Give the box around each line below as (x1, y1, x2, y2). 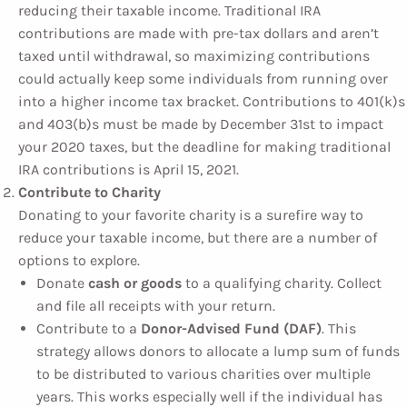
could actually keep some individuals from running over (18, 70, 388, 87)
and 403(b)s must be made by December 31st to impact (18, 115, 383, 133)
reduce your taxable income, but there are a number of (18, 229, 377, 246)
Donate (36, 274, 88, 292)
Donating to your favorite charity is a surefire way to (18, 206, 363, 223)
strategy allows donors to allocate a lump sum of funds (36, 342, 400, 360)
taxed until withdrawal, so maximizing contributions (18, 47, 370, 65)
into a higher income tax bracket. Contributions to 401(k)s (18, 93, 405, 110)
